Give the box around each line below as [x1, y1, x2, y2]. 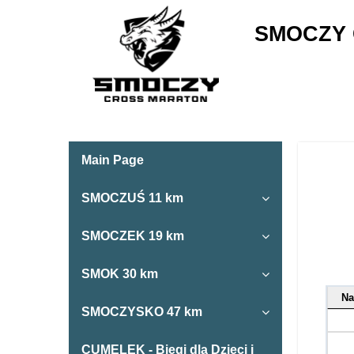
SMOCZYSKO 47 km [81, 305, 202, 319]
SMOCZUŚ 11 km [81, 191, 183, 205]
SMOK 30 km [81, 267, 158, 281]
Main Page [81, 153, 144, 168]
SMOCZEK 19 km [81, 229, 184, 243]
